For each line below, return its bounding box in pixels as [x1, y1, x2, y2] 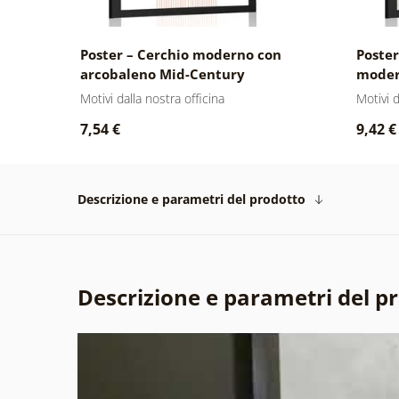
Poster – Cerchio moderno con [79, 45, 281, 63]
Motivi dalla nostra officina [79, 89, 224, 107]
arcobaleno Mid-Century [79, 64, 245, 83]
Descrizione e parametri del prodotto [77, 190, 305, 208]
